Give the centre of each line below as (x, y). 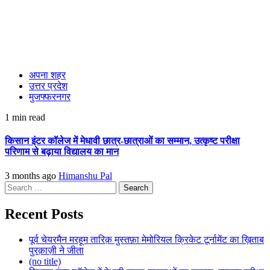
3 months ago (32, 175)
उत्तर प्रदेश (48, 86)
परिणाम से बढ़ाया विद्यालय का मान (62, 152)
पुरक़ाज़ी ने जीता (56, 250)
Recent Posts (44, 214)
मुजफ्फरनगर (50, 97)
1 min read (25, 118)
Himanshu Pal (85, 175)
